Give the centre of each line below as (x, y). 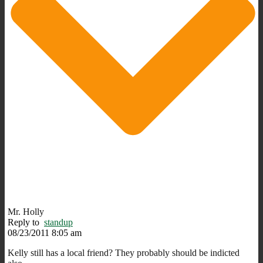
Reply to (26, 222)
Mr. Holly (26, 211)
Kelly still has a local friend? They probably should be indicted (124, 252)
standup (58, 222)
